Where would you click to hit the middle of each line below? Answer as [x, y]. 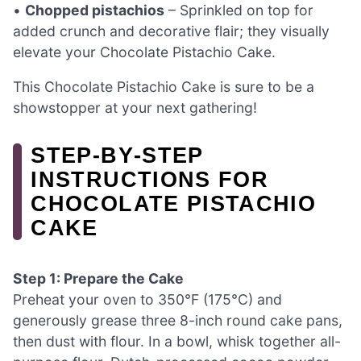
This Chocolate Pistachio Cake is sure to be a [164, 87]
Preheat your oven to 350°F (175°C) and [147, 300]
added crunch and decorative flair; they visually [171, 31]
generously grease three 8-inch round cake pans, [178, 321]
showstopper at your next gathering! [135, 108]
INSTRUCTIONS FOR [150, 180]
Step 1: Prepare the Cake [98, 279]
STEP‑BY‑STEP [117, 156]
